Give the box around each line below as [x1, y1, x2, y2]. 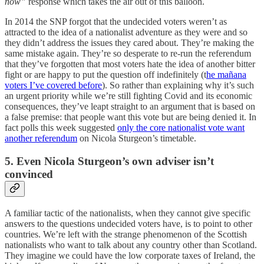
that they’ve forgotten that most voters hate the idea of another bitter [5, 59, 255, 70]
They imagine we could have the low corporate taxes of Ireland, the [5, 250, 255, 260]
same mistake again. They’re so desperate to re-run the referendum [5, 48, 251, 59]
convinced [5, 168, 53, 180]
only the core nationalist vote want [117, 123, 245, 133]
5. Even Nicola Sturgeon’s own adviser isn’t [5, 155, 214, 167]
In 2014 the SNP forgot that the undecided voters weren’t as [5, 16, 227, 27]
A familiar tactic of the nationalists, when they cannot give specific [5, 207, 250, 218]
